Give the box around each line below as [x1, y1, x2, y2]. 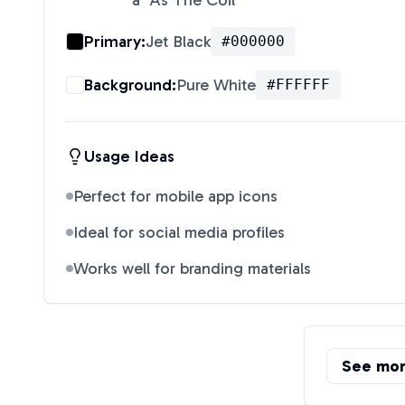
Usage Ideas [84, 146, 174, 166]
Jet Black [146, 32, 211, 52]
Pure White [176, 75, 256, 95]
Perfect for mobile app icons [73, 186, 278, 206]
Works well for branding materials [73, 259, 311, 278]
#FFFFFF [267, 76, 330, 93]
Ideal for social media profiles [73, 222, 285, 242]
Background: [84, 75, 176, 95]
